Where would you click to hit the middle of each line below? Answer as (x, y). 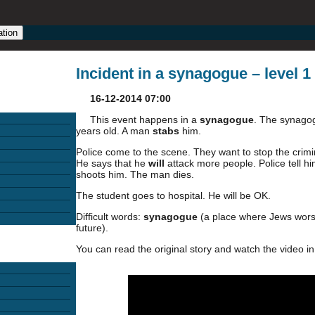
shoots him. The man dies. (135, 174)
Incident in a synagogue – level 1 (193, 73)
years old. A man (114, 131)
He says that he (112, 163)
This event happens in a (145, 120)
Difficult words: (110, 217)
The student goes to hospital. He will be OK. (173, 195)
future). (92, 228)
